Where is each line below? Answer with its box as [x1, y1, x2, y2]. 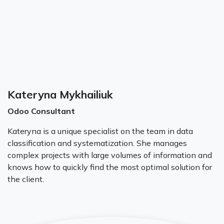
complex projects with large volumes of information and [7, 149, 212, 160]
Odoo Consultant [7, 105, 77, 116]
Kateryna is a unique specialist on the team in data [7, 125, 193, 136]
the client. [7, 173, 44, 184]
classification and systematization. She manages [7, 137, 187, 148]
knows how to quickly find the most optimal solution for [7, 161, 212, 172]
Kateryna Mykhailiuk [7, 87, 113, 101]
